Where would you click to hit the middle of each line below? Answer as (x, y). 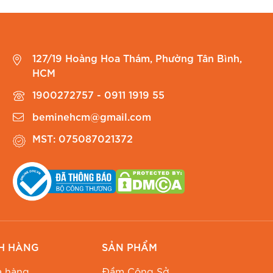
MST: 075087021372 (83, 140)
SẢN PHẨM (129, 248)
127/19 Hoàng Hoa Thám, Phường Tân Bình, (137, 59)
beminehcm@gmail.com (92, 118)
